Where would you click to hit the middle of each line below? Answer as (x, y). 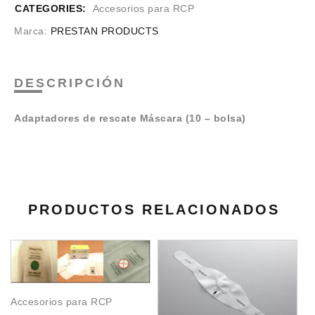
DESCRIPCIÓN (70, 83)
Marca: (32, 31)
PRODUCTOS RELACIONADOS (154, 209)
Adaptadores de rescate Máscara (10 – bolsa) (130, 118)
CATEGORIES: (51, 8)
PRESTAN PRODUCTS (104, 31)
